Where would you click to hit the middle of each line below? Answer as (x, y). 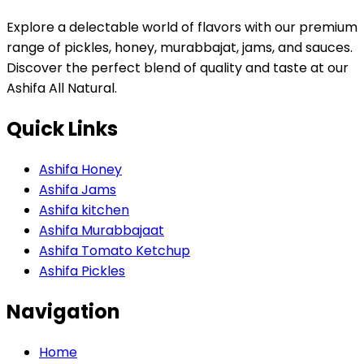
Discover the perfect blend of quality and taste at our (178, 67)
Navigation (63, 311)
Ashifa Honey (80, 169)
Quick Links (62, 128)
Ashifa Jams (78, 189)
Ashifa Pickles (82, 271)
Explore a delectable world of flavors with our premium (182, 27)
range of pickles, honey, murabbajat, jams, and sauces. (180, 47)
